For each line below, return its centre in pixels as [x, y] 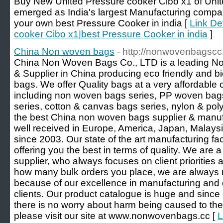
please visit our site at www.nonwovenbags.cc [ [116, 216]
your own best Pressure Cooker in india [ [102, 23]
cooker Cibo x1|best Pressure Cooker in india [111, 34]
